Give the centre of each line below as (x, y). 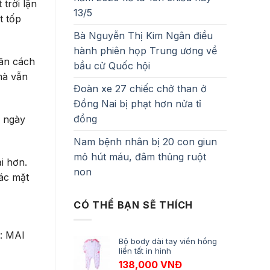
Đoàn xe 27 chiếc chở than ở (140, 88)
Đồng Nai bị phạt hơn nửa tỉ (137, 103)
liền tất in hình (145, 251)
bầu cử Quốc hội (112, 65)
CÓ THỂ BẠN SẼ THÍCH (133, 205)
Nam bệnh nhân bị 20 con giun (145, 141)
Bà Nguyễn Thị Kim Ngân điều (143, 35)
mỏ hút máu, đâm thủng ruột (140, 156)
